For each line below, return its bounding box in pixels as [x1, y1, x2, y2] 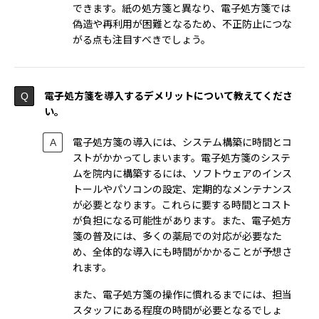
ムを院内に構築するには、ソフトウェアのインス [73, 166, 292, 181]
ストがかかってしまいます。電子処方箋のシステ [73, 150, 291, 165]
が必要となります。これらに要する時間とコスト [73, 197, 291, 212]
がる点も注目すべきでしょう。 [73, 32, 211, 47]
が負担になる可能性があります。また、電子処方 [73, 213, 291, 228]
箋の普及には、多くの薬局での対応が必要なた [73, 229, 282, 244]
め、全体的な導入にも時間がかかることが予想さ [73, 244, 292, 259]
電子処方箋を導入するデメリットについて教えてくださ [44, 88, 293, 103]
